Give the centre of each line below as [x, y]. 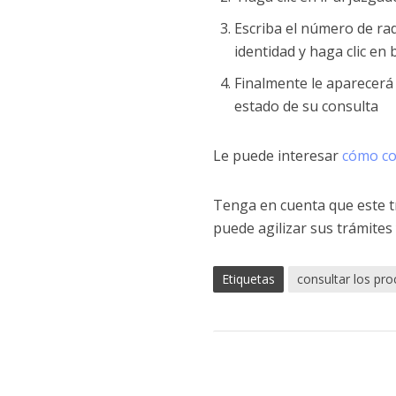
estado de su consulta [306, 106]
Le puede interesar [277, 156]
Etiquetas [248, 279]
